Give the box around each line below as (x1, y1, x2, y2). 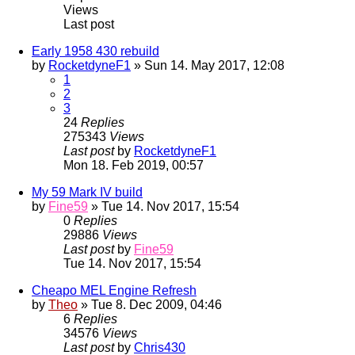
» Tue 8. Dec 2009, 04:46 (78, 298, 222, 312)
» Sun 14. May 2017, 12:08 (131, 59, 284, 73)
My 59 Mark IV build (32, 185, 143, 200)
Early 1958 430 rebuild (32, 44, 159, 59)
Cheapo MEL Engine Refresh (32, 284, 197, 298)
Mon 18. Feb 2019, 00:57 (63, 158, 204, 173)
